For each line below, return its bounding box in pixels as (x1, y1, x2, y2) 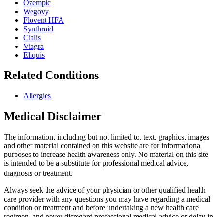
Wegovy (23, 7, 49, 15)
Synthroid (23, 24, 53, 33)
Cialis (23, 33, 41, 42)
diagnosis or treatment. (4, 169, 84, 178)
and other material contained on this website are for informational (4, 141, 202, 150)
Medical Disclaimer (4, 110, 102, 123)
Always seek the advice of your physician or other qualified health (4, 186, 206, 195)
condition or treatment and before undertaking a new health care (4, 203, 199, 212)
